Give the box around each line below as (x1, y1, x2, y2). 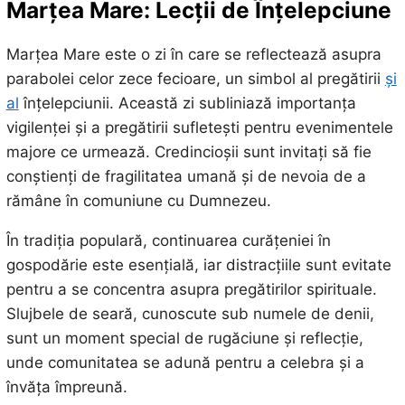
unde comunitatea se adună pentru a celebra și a (5, 353, 364, 372)
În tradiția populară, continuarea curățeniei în (5, 231, 331, 250)
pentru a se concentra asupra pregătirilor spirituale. (5, 279, 377, 298)
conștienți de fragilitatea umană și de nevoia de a (5, 166, 366, 185)
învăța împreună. (5, 377, 127, 396)
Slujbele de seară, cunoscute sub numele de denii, (5, 304, 374, 323)
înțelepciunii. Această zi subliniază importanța (18, 93, 356, 112)
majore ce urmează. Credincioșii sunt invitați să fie (5, 142, 372, 161)
